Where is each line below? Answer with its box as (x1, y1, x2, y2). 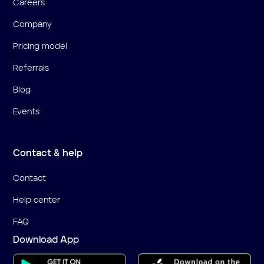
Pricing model (13, 42, 68, 51)
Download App (13, 235, 80, 245)
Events (13, 107, 40, 116)
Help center (13, 196, 61, 204)
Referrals (13, 64, 49, 72)
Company (13, 20, 52, 29)
